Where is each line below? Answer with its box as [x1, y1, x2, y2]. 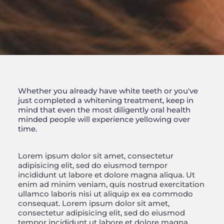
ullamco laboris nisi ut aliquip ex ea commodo [17, 189, 193, 199]
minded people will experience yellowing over [17, 114, 190, 124]
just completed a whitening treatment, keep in [17, 95, 193, 105]
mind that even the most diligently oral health [17, 105, 190, 115]
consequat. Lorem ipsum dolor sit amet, [17, 198, 169, 208]
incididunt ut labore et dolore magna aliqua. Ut [17, 170, 195, 180]
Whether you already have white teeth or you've [17, 86, 198, 96]
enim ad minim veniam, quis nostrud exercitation [17, 179, 204, 189]
